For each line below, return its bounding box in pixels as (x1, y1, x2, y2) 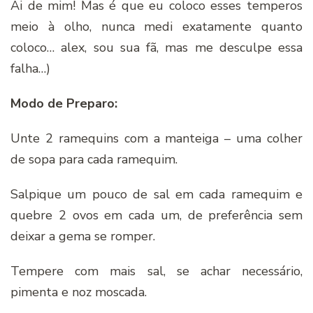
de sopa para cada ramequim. (10, 151, 177, 168)
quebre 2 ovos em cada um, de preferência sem (10, 207, 303, 224)
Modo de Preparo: (10, 95, 117, 112)
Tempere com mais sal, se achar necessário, (10, 263, 303, 279)
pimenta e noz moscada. (10, 284, 147, 300)
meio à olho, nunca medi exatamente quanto (10, 18, 303, 35)
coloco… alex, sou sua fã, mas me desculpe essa (10, 39, 303, 56)
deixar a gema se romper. (10, 228, 155, 245)
